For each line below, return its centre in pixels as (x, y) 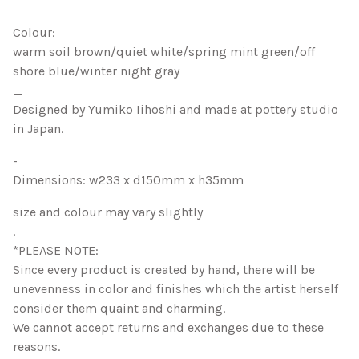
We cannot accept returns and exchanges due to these (168, 327)
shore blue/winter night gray (96, 71)
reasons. (36, 346)
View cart (175, 26)
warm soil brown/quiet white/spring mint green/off (164, 51)
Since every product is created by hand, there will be (164, 269)
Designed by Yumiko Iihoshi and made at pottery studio (175, 109)
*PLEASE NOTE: (56, 250)
